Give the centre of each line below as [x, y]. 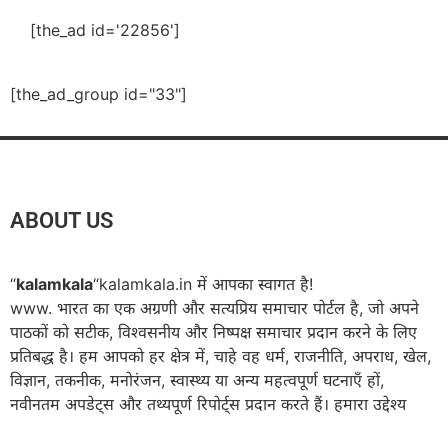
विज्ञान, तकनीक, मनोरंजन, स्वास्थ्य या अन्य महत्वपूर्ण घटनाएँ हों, [197, 379]
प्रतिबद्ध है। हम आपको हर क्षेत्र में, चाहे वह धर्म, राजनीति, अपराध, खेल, [220, 355]
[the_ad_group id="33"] [98, 93]
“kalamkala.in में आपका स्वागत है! [203, 283]
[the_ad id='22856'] [105, 29]
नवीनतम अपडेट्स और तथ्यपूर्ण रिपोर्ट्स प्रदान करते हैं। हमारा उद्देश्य [208, 403]
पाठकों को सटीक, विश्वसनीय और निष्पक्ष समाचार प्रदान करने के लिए [213, 331]
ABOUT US [61, 220]
